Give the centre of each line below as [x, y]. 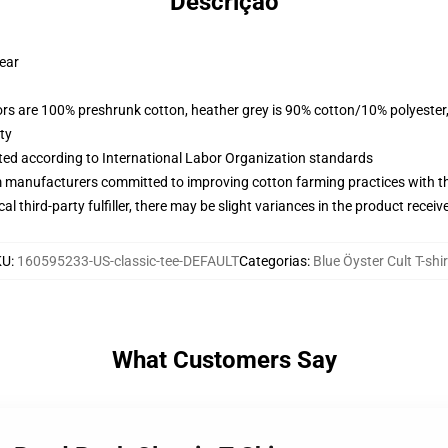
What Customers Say [224, 360]
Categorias [273, 261]
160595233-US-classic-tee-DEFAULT [128, 261]
